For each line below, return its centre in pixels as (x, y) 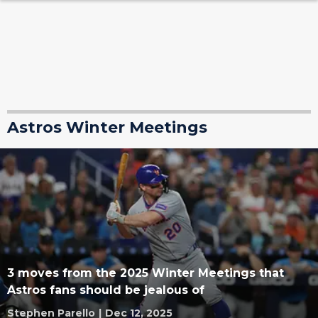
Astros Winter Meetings (107, 127)
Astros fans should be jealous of (106, 290)
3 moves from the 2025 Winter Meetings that (146, 273)
